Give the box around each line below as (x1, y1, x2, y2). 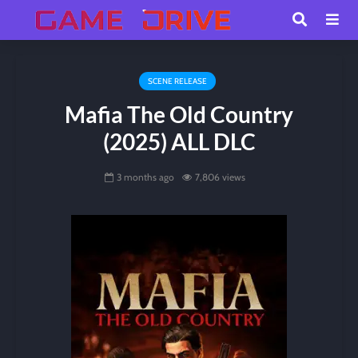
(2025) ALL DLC (102, 128, 256, 155)
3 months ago (117, 171, 174, 184)
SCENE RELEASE (147, 76, 207, 86)
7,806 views (195, 171, 245, 184)
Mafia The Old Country (65, 101, 293, 128)
